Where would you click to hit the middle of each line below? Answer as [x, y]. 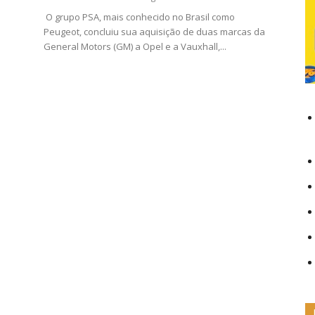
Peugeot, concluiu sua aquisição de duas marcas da [154, 32]
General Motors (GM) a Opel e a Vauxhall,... [135, 46]
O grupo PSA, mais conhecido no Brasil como [139, 17]
